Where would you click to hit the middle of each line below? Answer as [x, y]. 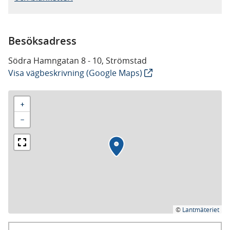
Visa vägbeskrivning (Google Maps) [75, 73]
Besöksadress [42, 41]
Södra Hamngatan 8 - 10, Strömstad [78, 61]
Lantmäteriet [201, 209]
